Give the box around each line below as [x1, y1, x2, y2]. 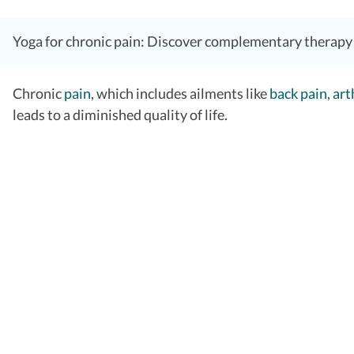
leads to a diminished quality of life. [13, 105, 228, 123]
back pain [269, 84, 327, 102]
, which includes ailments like [91, 84, 269, 102]
